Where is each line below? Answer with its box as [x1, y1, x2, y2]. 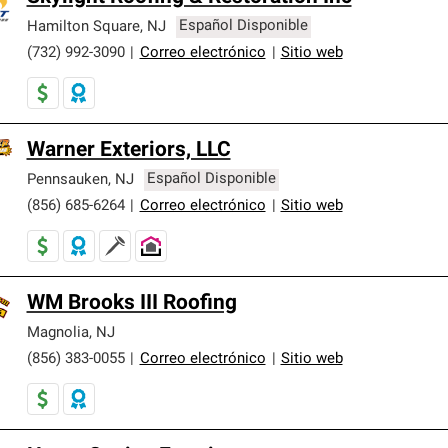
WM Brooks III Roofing [26, 292, 237, 314]
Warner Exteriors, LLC [26, 139, 231, 161]
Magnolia [26, 325, 89, 341]
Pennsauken [26, 172, 108, 188]
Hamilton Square [26, 19, 140, 35]
